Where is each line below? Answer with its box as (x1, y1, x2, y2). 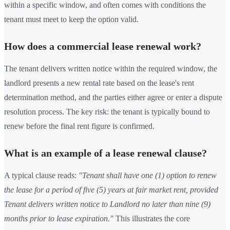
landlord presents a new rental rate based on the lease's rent (4, 78, 194, 87)
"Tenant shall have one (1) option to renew (79, 170, 217, 180)
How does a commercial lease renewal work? (4, 40, 201, 52)
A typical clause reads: (4, 170, 79, 180)
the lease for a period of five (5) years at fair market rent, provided (4, 185, 218, 194)
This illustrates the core (113, 214, 190, 223)
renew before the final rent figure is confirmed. (4, 121, 155, 130)
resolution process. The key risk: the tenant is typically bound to (4, 107, 210, 116)
